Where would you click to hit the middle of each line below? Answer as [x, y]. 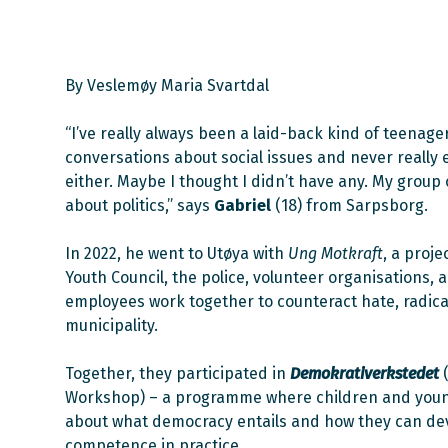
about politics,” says [137, 206]
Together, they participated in [177, 374]
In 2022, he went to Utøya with [176, 254]
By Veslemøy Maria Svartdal [167, 86]
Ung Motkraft [335, 254]
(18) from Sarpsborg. [349, 206]
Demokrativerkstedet [364, 374]
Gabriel [240, 206]
